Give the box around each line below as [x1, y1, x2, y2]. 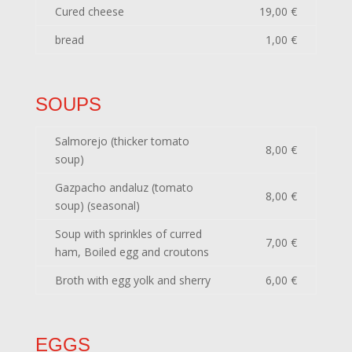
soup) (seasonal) [54, 198, 140, 213]
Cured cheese [54, 4, 124, 19]
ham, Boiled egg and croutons [54, 244, 209, 259]
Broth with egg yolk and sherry [54, 273, 211, 288]
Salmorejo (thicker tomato [54, 134, 189, 148]
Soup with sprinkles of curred [54, 226, 202, 241]
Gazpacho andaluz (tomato [54, 180, 193, 195]
